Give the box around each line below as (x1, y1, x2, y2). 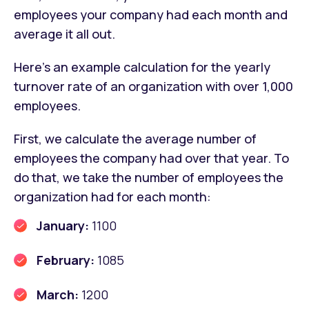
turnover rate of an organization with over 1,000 (14, 77, 293, 94)
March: (37, 286, 81, 303)
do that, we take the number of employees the (14, 168, 283, 186)
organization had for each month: (14, 188, 211, 205)
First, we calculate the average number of (14, 130, 257, 147)
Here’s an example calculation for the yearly (14, 58, 270, 75)
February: (37, 251, 97, 268)
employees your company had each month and (14, 6, 288, 23)
